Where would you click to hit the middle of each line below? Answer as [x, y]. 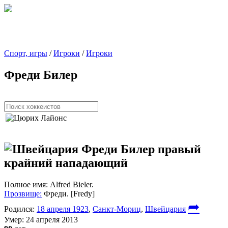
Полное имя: [26, 184]
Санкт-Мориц [117, 209]
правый [179, 149]
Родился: [19, 209]
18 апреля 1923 [63, 209]
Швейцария [165, 209]
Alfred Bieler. [71, 184]
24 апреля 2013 [51, 219]
